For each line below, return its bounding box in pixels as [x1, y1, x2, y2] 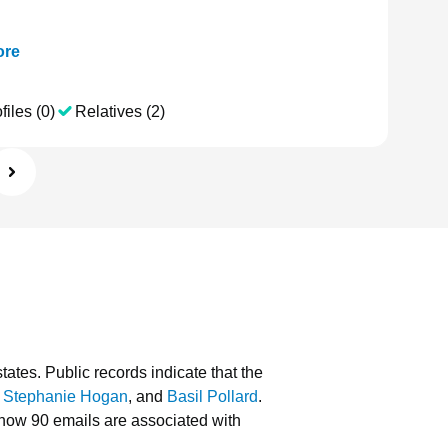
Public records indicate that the [45, 364, 263, 381]
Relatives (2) [75, 103, 165, 120]
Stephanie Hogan [3, 388, 128, 405]
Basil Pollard [167, 388, 258, 405]
